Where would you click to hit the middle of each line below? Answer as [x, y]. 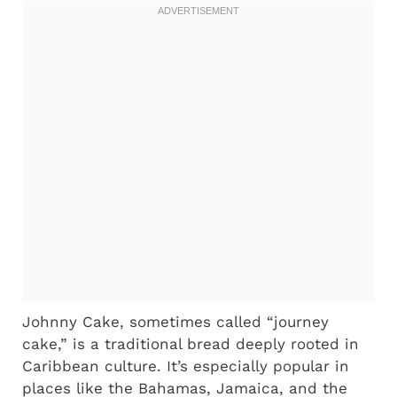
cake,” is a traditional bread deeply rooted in [191, 344]
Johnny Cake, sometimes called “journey [175, 322]
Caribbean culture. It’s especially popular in [186, 366]
